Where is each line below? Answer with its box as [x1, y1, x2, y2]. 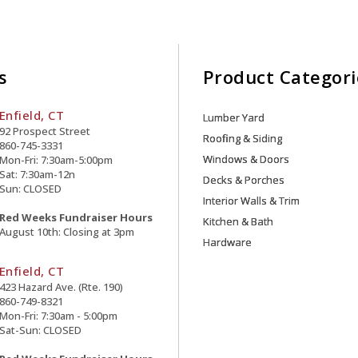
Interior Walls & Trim [202, 193, 300, 208]
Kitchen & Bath [202, 214, 273, 229]
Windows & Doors [202, 152, 289, 166]
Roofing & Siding [202, 131, 282, 145]
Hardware [202, 235, 252, 249]
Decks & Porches [202, 173, 284, 187]
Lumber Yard [202, 110, 265, 125]
